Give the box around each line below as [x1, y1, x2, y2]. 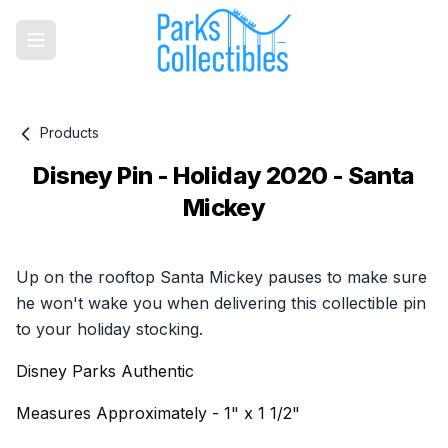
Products [36, 124, 99, 141]
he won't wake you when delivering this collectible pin [16, 293, 426, 314]
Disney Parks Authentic [16, 361, 194, 382]
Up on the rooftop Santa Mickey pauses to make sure [16, 267, 427, 288]
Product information [15, 241, 168, 262]
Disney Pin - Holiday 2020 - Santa [33, 161, 415, 191]
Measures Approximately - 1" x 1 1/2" [16, 403, 300, 424]
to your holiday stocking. [16, 319, 203, 340]
